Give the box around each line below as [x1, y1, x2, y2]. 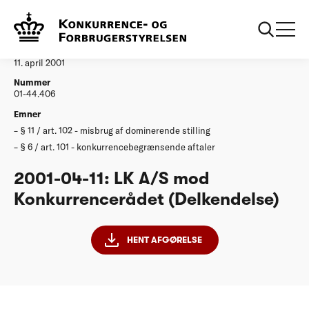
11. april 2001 [14, 57, 65, 68]
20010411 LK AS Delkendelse [114, 12, 222, 22]
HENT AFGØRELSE [126, 235, 202, 245]
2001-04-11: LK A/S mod [14, 168, 210, 188]
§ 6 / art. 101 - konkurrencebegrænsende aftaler [21, 141, 215, 152]
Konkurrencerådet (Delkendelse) [14, 189, 279, 209]
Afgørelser [48, 12, 86, 22]
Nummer [14, 77, 50, 88]
